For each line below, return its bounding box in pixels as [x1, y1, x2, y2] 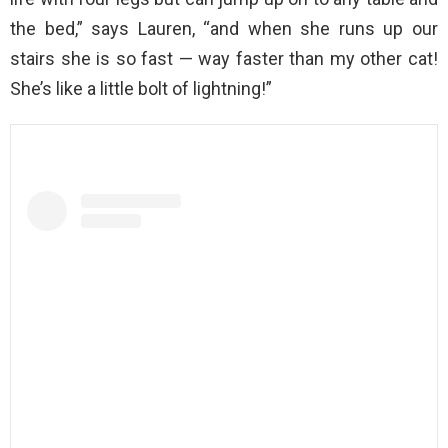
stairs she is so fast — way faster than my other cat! [10, 47, 438, 69]
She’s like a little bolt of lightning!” [10, 77, 272, 99]
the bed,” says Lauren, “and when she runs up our [10, 17, 438, 39]
